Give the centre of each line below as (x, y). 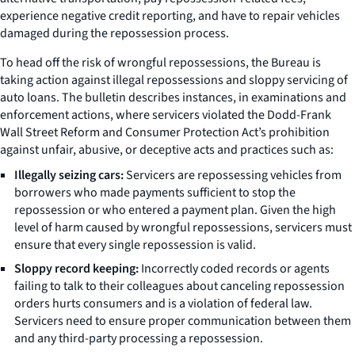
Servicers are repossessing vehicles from (233, 175)
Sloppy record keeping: (76, 268)
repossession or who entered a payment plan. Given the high (175, 210)
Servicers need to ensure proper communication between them (183, 321)
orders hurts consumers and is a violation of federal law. (163, 303)
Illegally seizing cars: (69, 175)
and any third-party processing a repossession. (139, 338)
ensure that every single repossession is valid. (135, 244)
